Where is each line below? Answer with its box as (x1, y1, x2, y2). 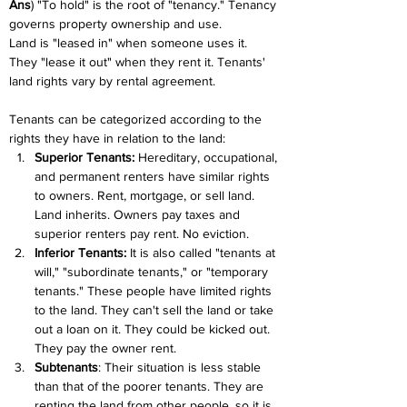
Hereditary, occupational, (134, 150, 281, 164)
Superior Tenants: (35, 150, 134, 164)
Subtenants (35, 360, 98, 374)
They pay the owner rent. (35, 341, 176, 355)
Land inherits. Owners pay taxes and (35, 207, 243, 222)
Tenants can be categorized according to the (9, 112, 265, 126)
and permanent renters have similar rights (35, 169, 273, 184)
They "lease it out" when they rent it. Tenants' (9, 55, 269, 69)
